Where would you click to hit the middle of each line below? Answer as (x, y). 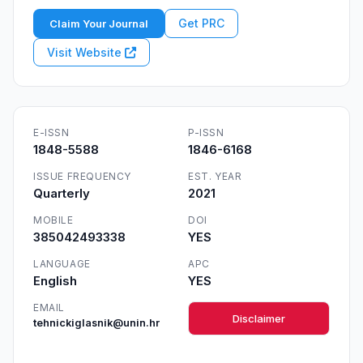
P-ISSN (206, 132)
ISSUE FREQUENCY (82, 176)
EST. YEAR (215, 176)
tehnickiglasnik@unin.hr (96, 323)
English (55, 281)
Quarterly (62, 193)
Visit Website (86, 52)
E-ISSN (51, 132)
